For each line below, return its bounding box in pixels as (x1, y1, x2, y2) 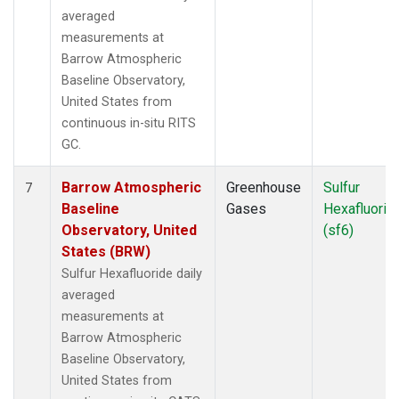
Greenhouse (226, 178, 301, 196)
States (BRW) (61, 242, 151, 260)
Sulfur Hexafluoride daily (61, 265, 202, 281)
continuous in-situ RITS (61, 115, 196, 131)
